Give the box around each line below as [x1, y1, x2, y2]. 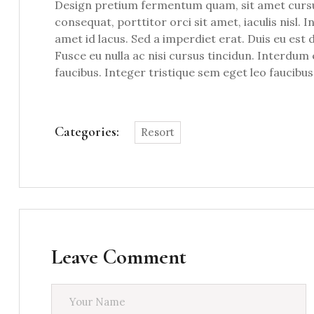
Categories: [55, 123, 119, 141]
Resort [141, 125, 175, 139]
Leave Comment [51, 244, 186, 271]
